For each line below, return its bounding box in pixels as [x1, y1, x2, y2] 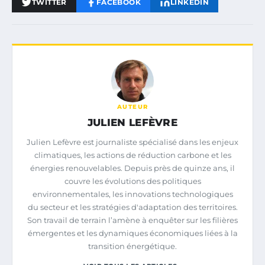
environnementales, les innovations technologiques [32, 189, 233, 199]
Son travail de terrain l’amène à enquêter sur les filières [27, 215, 238, 225]
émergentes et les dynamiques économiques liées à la [27, 228, 238, 238]
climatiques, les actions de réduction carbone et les [34, 150, 231, 160]
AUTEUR [117, 102, 148, 111]
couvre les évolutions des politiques [64, 176, 201, 186]
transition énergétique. [88, 241, 177, 251]
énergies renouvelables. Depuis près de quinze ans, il [30, 163, 235, 173]
